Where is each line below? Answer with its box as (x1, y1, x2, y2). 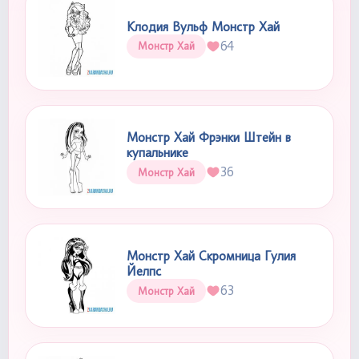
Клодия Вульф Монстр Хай (127, 18, 280, 34)
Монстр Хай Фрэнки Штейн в (127, 130, 291, 145)
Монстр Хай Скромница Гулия (127, 248, 296, 264)
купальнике (127, 145, 188, 160)
